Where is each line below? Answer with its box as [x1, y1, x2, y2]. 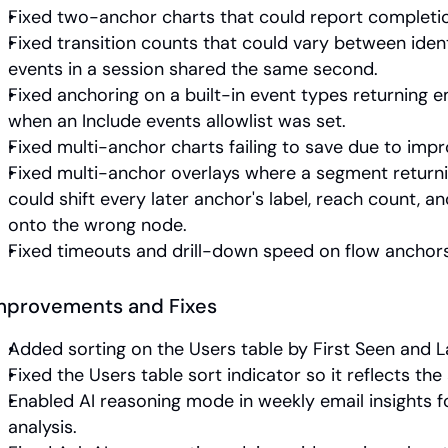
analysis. [8, 415, 77, 440]
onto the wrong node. [8, 213, 187, 238]
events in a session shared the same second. [8, 57, 378, 82]
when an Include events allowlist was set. [8, 109, 346, 134]
